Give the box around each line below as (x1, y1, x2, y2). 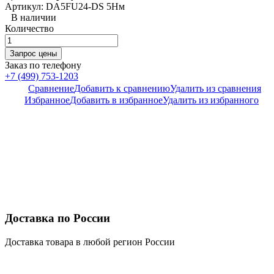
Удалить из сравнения (170, 83, 261, 94)
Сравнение (28, 83, 74, 94)
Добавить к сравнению (74, 83, 170, 94)
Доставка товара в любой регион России (5, 236, 175, 247)
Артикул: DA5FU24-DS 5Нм (5, 1, 125, 12)
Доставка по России (5, 212, 110, 225)
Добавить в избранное (70, 95, 163, 106)
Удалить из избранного (163, 95, 259, 106)
